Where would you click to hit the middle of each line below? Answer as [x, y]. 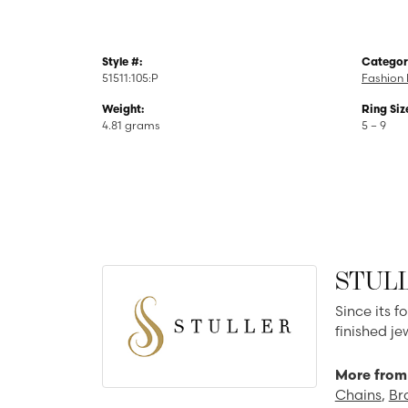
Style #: [122, 61]
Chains [358, 395]
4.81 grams [131, 125]
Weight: [123, 109]
